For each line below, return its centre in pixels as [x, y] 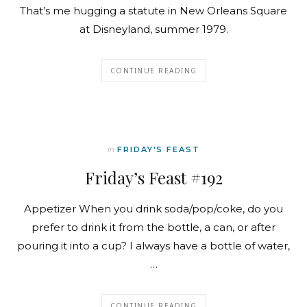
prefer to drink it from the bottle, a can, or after [153, 228]
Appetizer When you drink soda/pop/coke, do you [153, 209]
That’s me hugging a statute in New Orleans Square [153, 11]
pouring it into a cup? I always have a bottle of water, [153, 246]
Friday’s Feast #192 [153, 178]
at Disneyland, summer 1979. [153, 29]
